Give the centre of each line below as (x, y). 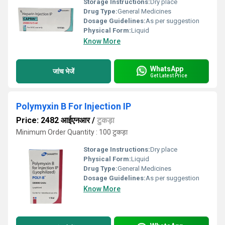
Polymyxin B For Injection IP (74, 106)
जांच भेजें (64, 71)
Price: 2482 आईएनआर (53, 120)
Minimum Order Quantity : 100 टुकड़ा (72, 132)
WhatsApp (167, 69)
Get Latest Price (169, 75)
